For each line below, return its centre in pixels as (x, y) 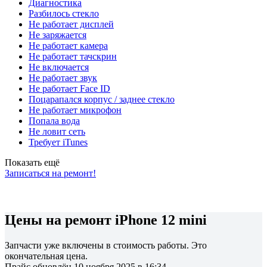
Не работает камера (68, 45)
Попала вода (54, 120)
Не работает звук (63, 77)
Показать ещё (32, 162)
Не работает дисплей (71, 24)
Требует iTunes (58, 142)
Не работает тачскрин (73, 56)
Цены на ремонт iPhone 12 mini (106, 220)
